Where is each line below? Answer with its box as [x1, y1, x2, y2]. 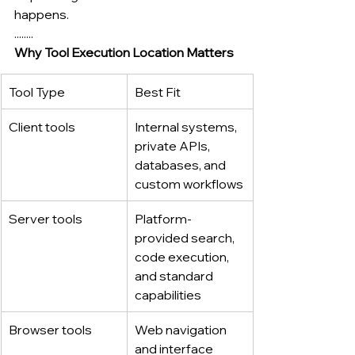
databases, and [135, 156, 228, 173]
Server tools [9, 210, 82, 227]
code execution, [135, 248, 231, 265]
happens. [14, 6, 69, 22]
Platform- [135, 210, 192, 227]
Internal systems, [135, 118, 239, 135]
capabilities [135, 286, 201, 303]
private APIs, [135, 137, 212, 154]
